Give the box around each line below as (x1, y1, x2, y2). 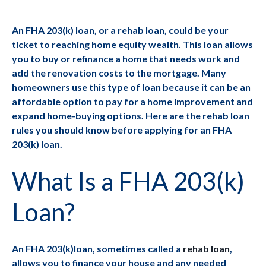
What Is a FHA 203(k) (12, 166, 245, 197)
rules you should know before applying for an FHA (12, 124, 232, 136)
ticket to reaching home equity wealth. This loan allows (12, 39, 253, 50)
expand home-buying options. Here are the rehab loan (12, 110, 249, 122)
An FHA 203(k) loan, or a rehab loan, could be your (12, 24, 229, 36)
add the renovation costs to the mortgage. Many (12, 67, 226, 79)
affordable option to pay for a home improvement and (12, 96, 253, 107)
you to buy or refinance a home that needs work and (12, 53, 240, 65)
